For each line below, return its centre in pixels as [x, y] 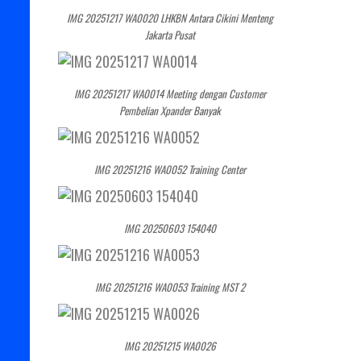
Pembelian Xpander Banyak [170, 110]
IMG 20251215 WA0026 [170, 345]
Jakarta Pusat [170, 34]
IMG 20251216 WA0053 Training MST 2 [170, 286]
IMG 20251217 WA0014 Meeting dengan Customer [170, 93]
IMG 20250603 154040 [170, 228]
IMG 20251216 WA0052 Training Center [170, 169]
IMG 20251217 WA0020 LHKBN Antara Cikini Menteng [170, 17]
